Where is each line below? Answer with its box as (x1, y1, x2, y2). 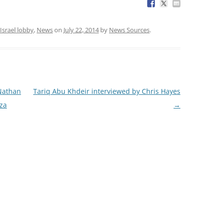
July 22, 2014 (64, 25, 99, 34)
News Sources (109, 25, 150, 34)
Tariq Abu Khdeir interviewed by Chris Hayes (33, 86, 180, 96)
